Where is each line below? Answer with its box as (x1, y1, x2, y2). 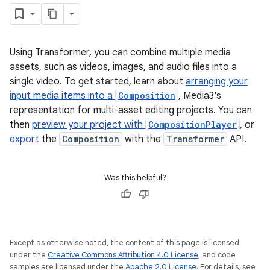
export (10, 133, 39, 145)
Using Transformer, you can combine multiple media (10, 46, 231, 58)
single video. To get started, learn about (10, 75, 186, 87)
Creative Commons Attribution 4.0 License (48, 250, 198, 260)
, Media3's (178, 90, 221, 102)
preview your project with (32, 119, 145, 131)
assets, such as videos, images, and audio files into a (10, 61, 237, 73)
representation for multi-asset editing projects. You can (10, 104, 252, 116)
